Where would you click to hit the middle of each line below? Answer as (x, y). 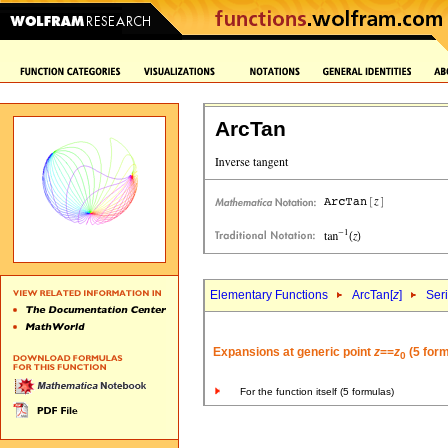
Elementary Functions (269, 295)
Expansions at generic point (293, 352)
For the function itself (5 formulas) (317, 391)
